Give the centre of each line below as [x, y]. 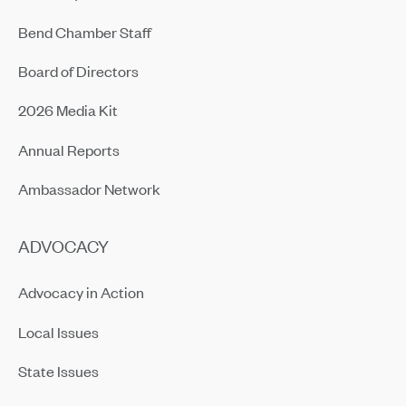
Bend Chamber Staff [84, 31]
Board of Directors [78, 70]
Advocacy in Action [81, 292]
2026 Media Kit [68, 110]
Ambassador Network [89, 189]
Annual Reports [68, 149]
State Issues [58, 371]
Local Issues [58, 331]
